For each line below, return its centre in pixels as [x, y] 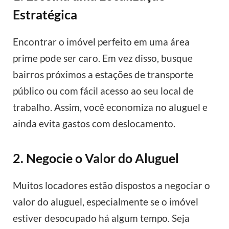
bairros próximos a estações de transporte [103, 74]
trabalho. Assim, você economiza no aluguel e [110, 107]
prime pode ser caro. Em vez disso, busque [103, 58]
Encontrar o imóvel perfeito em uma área [101, 41]
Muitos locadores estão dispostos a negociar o [111, 186]
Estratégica [45, 14]
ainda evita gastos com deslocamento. [94, 123]
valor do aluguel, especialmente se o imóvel [106, 202]
